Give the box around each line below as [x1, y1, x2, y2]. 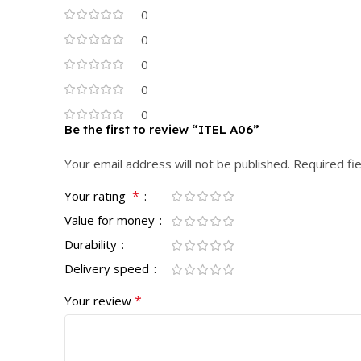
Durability [64, 235, 120, 252]
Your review [64, 292, 135, 309]
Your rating [64, 187, 132, 204]
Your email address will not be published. [64, 155, 290, 172]
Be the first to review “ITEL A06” [64, 121, 259, 137]
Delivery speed [64, 259, 152, 276]
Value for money [64, 211, 158, 228]
